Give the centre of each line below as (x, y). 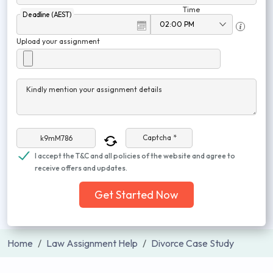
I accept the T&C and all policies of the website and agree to (135, 156)
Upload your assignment (58, 41)
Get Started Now (136, 195)
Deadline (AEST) (47, 14)
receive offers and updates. (81, 168)
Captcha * (160, 138)
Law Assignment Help (92, 243)
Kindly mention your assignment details (94, 89)
